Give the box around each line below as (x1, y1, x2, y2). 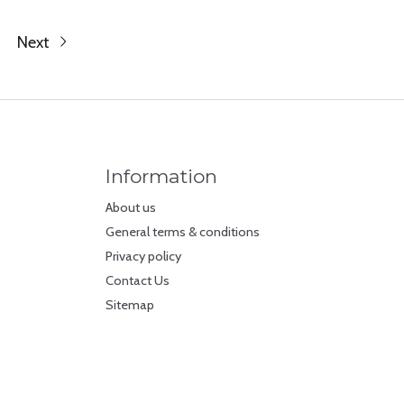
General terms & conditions (105, 223, 260, 240)
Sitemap (105, 297, 154, 314)
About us (105, 198, 156, 216)
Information (105, 164, 217, 188)
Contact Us (105, 272, 170, 289)
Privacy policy (105, 248, 181, 265)
